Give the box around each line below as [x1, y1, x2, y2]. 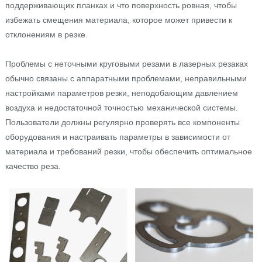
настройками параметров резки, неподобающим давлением [5, 88, 238, 98]
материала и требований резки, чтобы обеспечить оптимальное [5, 146, 252, 156]
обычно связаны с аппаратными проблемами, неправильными [5, 73, 247, 83]
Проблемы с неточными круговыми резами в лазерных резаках [5, 58, 248, 68]
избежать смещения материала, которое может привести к [5, 15, 232, 25]
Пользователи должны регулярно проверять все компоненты [5, 117, 240, 127]
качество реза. [5, 161, 61, 171]
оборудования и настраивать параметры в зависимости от [5, 132, 230, 142]
